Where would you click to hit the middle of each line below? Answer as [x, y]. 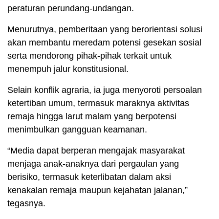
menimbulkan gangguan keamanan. [77, 130]
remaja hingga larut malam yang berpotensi [92, 117]
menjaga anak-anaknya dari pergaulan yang [93, 164]
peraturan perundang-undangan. [71, 9]
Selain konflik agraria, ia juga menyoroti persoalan [105, 90]
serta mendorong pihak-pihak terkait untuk [89, 56]
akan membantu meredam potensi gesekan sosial [104, 43]
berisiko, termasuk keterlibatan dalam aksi [89, 177]
